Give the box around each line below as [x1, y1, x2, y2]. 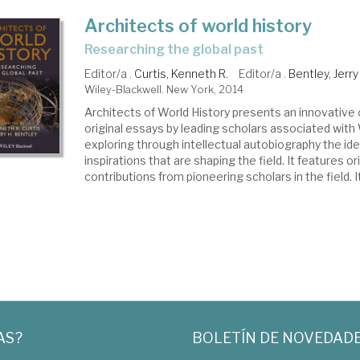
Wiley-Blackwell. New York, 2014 [84, 83, 244, 96]
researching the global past [92, 42, 264, 57]
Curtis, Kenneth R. [134, 67, 229, 80]
